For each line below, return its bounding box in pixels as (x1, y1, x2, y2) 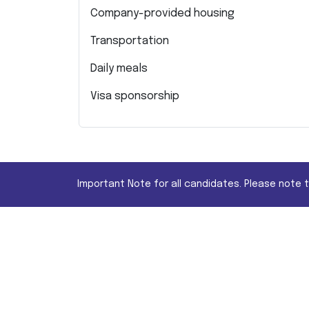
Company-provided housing (90, 8, 235, 19)
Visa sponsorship (90, 90, 179, 102)
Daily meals (90, 63, 148, 74)
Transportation (90, 35, 169, 47)
